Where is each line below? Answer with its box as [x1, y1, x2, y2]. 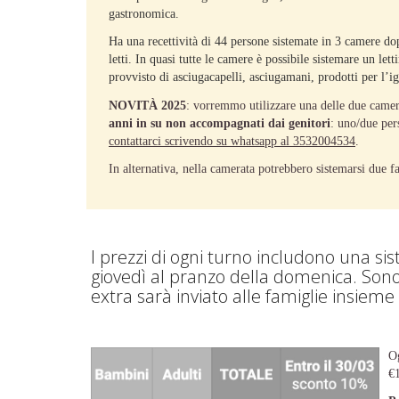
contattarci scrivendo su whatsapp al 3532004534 [109, 134, 355, 148]
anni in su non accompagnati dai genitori [109, 116, 330, 130]
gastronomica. [109, 7, 179, 21]
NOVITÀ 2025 [109, 98, 186, 112]
